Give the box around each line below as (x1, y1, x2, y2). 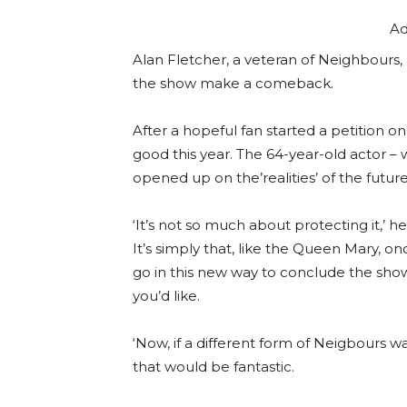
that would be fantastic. (133, 358, 294, 376)
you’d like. (133, 287, 200, 305)
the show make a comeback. (133, 74, 333, 93)
